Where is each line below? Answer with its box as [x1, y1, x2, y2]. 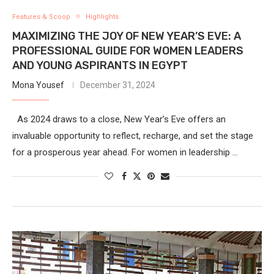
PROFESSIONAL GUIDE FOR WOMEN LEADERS [12, 43, 243, 57]
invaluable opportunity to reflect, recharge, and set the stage [12, 130, 253, 141]
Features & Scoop [12, 12, 70, 21]
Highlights [86, 12, 119, 21]
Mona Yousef [12, 80, 64, 90]
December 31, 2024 [80, 80, 155, 90]
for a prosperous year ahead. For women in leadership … [12, 146, 238, 158]
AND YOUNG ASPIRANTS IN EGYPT [12, 58, 188, 72]
